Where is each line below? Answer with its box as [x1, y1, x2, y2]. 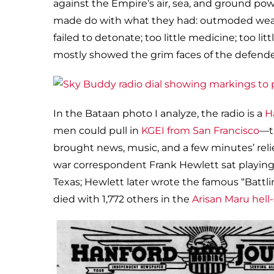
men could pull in [53, 124, 141, 136]
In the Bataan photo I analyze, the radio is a [53, 107, 265, 119]
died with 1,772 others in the [53, 193, 192, 205]
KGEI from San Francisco [141, 124, 259, 136]
